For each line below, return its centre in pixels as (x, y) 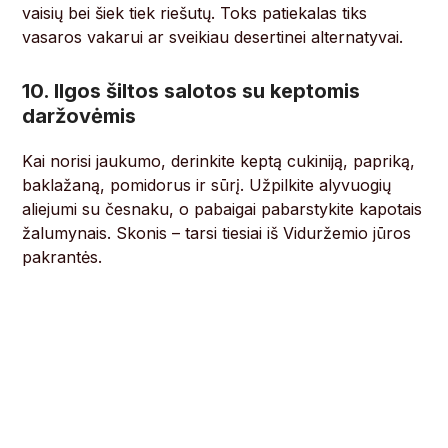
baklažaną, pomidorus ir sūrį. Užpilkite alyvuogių (207, 185)
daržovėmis (79, 116)
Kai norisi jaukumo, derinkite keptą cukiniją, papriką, (219, 161)
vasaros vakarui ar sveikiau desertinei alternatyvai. (213, 37)
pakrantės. (62, 257)
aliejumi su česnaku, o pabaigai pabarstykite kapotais (222, 209)
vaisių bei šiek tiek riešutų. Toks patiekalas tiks (195, 13)
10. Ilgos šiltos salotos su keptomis (191, 91)
